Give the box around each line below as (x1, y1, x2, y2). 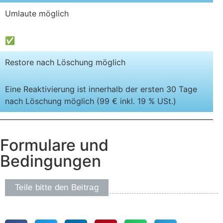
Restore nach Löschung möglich (5, 57, 125, 67)
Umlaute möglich (5, 8, 69, 18)
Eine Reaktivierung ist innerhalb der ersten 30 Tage (5, 84, 197, 94)
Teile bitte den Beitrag (15, 182, 99, 192)
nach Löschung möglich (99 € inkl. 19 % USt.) (5, 96, 176, 106)
